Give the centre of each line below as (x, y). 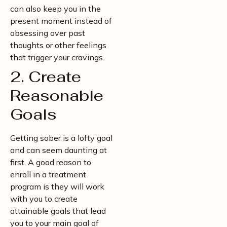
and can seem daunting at (59, 150)
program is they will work (57, 186)
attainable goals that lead (58, 211)
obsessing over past (48, 33)
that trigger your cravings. (57, 57)
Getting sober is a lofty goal (61, 138)
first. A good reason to (51, 162)
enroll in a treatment (48, 174)
